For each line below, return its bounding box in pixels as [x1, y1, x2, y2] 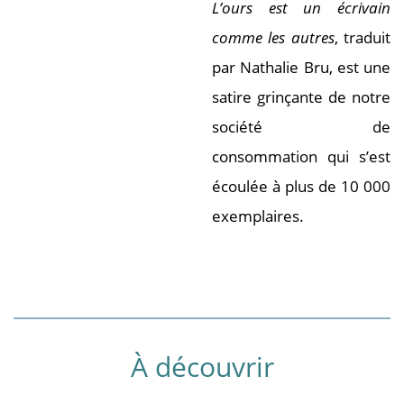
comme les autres [212, 26, 335, 48]
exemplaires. [212, 205, 304, 226]
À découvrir [130, 347, 274, 385]
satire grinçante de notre [212, 86, 390, 107]
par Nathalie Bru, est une [212, 56, 390, 78]
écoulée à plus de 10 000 [212, 175, 390, 197]
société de [212, 115, 390, 137]
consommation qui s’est [212, 145, 390, 167]
